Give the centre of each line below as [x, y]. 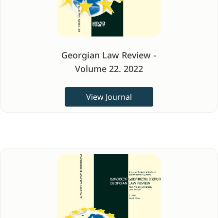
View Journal [109, 97]
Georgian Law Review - [109, 55]
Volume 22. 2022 [109, 69]
